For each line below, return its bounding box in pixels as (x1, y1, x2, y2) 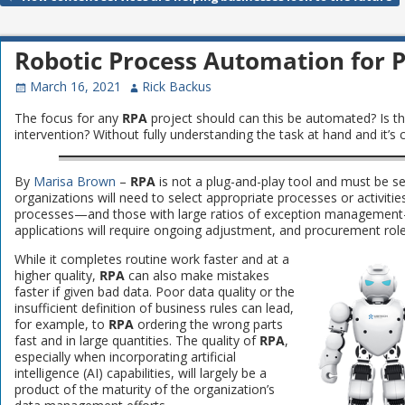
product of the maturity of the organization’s (14, 380, 276, 398)
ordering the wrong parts (134, 315, 284, 333)
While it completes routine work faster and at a (14, 250, 290, 268)
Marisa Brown (33, 172, 117, 190)
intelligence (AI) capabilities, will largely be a (14, 363, 268, 381)
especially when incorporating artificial (14, 347, 237, 365)
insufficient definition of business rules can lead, (14, 298, 295, 316)
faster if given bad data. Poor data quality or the (14, 282, 296, 300)
